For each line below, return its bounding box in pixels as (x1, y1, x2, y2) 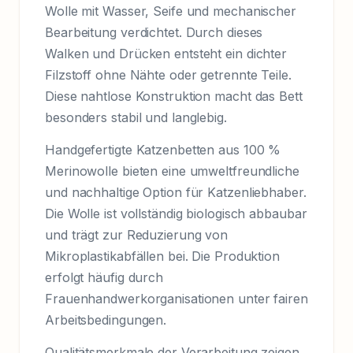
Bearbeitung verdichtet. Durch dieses (45, 24, 263, 41)
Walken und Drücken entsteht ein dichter (45, 46, 288, 62)
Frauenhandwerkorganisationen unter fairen (45, 291, 308, 307)
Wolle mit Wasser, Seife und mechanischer (45, 3, 296, 20)
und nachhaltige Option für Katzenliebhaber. (45, 184, 307, 201)
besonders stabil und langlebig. (45, 110, 227, 126)
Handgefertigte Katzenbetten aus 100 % (45, 142, 281, 158)
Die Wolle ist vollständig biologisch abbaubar (45, 206, 307, 222)
